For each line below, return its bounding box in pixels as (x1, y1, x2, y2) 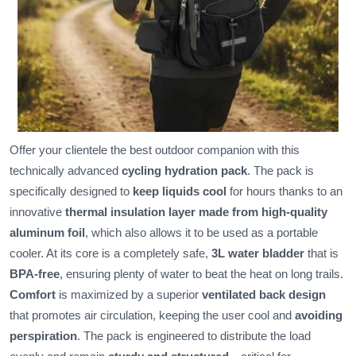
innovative (10, 205, 65, 219)
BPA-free (10, 267, 60, 281)
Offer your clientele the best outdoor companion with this (10, 143, 300, 157)
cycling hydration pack (122, 164, 247, 178)
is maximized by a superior (56, 288, 202, 302)
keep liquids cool (133, 184, 226, 199)
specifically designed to (10, 184, 133, 199)
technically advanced (10, 164, 122, 178)
